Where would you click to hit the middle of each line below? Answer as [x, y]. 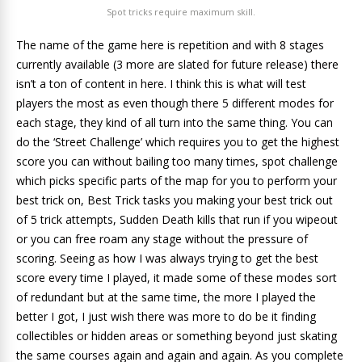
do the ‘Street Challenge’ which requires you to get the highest [178, 141]
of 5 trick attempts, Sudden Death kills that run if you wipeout [177, 219]
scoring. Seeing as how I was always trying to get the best [167, 258]
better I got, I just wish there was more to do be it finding [166, 316]
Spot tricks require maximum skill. [181, 11]
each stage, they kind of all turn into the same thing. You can [175, 122]
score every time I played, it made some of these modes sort [177, 277]
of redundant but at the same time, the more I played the [166, 297]
